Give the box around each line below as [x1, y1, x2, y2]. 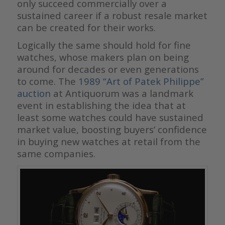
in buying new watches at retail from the [17, 135, 200, 148]
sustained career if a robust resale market [17, 9, 207, 22]
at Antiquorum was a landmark [50, 87, 193, 100]
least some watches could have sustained [17, 111, 203, 124]
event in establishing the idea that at [17, 99, 186, 112]
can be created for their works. [17, 21, 156, 34]
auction [17, 87, 51, 100]
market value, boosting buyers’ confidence [17, 123, 207, 136]
